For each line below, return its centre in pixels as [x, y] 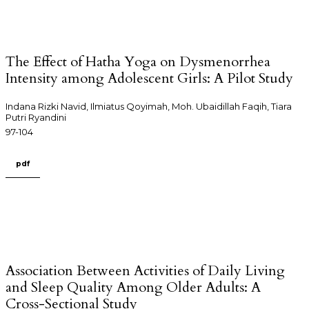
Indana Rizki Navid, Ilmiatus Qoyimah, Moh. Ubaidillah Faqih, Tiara [149, 107]
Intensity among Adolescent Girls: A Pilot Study [149, 79]
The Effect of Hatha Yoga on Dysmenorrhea [138, 62]
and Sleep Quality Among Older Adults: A [133, 287]
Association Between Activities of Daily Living [145, 270]
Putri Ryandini [36, 118]
